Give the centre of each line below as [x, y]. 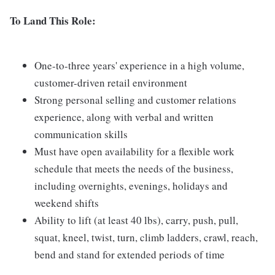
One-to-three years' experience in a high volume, [139, 66]
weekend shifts [67, 203]
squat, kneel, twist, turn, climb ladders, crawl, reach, [146, 238]
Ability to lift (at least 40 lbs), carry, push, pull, [136, 220]
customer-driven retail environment [111, 83]
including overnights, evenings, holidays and [131, 186]
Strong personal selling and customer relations [135, 100]
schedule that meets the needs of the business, [134, 169]
